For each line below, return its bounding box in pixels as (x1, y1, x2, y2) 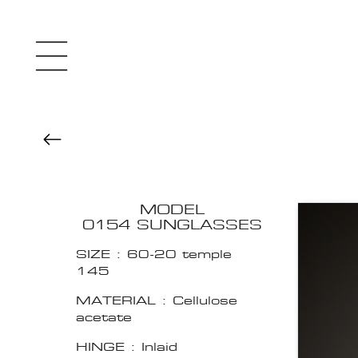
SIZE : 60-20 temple (76, 246, 232, 262)
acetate (76, 309, 132, 325)
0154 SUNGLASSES (82, 217, 262, 234)
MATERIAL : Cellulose (76, 292, 237, 308)
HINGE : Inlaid (76, 339, 177, 355)
